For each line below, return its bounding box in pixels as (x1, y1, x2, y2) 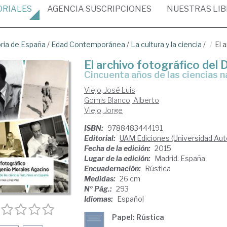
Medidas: (84, 174, 117, 183)
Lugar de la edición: (84, 154, 152, 163)
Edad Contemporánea (51, 40, 125, 49)
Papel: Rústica (111, 213, 164, 221)
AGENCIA (47, 4, 84, 14)
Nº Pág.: (84, 184, 113, 193)
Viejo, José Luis (84, 86, 135, 94)
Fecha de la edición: (84, 144, 152, 153)
